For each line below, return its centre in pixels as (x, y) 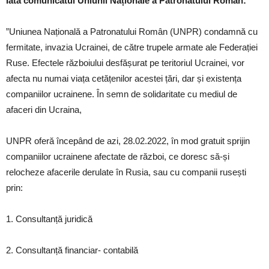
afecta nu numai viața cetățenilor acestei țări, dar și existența (124, 78)
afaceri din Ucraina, (44, 110)
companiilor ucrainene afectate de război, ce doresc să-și (118, 156)
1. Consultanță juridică (49, 219)
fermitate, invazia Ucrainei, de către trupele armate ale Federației (132, 47)
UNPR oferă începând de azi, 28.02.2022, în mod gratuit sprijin (128, 141)
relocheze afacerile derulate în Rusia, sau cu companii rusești (126, 172)
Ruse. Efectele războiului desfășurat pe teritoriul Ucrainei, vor (125, 63)
